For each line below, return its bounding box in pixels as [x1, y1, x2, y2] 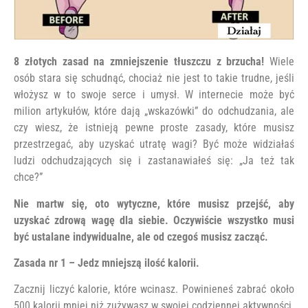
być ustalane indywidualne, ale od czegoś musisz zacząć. [14, 230, 268, 243]
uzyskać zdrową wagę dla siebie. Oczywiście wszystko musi [14, 213, 294, 227]
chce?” [14, 170, 43, 184]
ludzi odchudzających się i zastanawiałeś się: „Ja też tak [14, 154, 294, 168]
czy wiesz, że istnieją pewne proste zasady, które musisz [14, 121, 294, 135]
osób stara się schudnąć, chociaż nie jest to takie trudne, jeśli [14, 71, 294, 85]
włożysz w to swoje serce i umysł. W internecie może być [14, 88, 294, 102]
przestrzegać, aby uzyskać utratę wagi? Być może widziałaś [14, 137, 294, 151]
